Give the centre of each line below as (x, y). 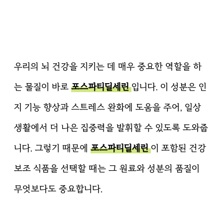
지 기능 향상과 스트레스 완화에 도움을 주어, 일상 (108, 107)
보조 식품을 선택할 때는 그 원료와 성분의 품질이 (107, 168)
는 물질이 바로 (43, 87)
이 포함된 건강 (178, 148)
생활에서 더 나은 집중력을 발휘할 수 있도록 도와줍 (111, 127)
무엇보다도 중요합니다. (58, 189)
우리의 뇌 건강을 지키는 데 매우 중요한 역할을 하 (108, 66)
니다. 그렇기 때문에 (52, 148)
